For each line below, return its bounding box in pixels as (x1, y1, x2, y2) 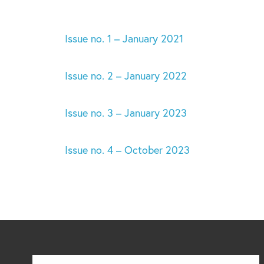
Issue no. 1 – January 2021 (65, 31, 184, 45)
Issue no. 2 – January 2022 (65, 68, 187, 82)
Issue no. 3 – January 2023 (65, 105, 187, 120)
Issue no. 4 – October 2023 (65, 143, 190, 157)
